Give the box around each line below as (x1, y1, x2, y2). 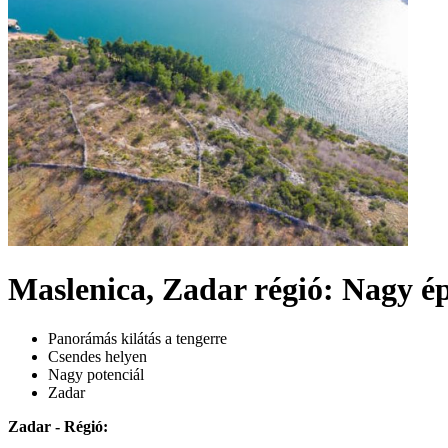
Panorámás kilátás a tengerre (48, 329, 227, 347)
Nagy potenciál (48, 365, 144, 383)
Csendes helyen (48, 347, 147, 365)
